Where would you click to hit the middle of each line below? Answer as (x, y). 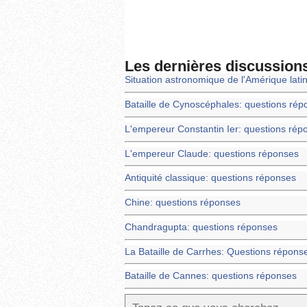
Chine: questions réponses (183, 202)
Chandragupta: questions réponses (201, 227)
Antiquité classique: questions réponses (210, 178)
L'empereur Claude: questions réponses (212, 153)
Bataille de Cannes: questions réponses (211, 276)
